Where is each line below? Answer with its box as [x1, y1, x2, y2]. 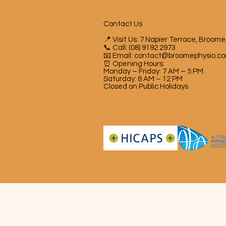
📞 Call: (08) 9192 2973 [103, 43, 176, 51]
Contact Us [103, 20, 142, 28]
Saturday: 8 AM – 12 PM [103, 75, 183, 83]
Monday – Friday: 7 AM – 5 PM [103, 67, 203, 75]
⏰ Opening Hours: [103, 60, 164, 68]
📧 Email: [103, 51, 134, 60]
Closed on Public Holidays [103, 82, 188, 90]
